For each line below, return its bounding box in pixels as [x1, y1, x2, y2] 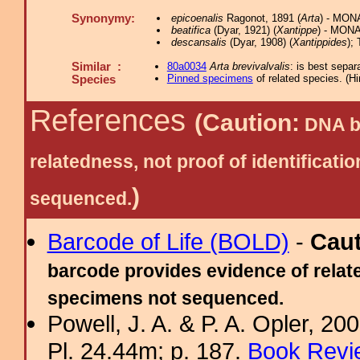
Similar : [72, 60, 121, 73]
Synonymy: [72, 12, 135, 25]
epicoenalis [170, 12, 223, 24]
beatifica [170, 24, 211, 36]
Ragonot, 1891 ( [223, 12, 301, 24]
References [30, 104, 194, 137]
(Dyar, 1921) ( [210, 24, 276, 36]
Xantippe [276, 24, 317, 36]
